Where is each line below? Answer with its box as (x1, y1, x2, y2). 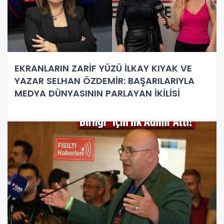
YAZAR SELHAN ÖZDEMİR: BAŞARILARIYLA (14, 74, 194, 87)
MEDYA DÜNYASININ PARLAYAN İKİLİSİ (14, 86, 180, 99)
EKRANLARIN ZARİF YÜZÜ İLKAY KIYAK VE (14, 61, 192, 74)
